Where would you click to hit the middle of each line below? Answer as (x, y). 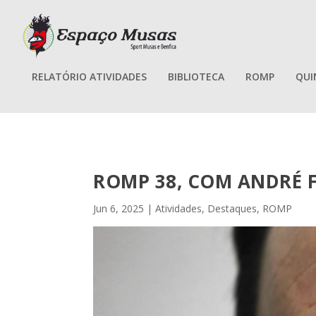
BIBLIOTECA (196, 76)
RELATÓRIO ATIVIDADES (89, 76)
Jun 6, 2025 (119, 209)
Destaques (232, 209)
